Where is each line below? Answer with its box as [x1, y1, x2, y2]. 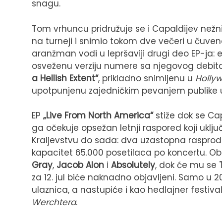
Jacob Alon [56, 159, 104, 171]
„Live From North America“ [43, 110, 153, 122]
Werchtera [32, 196, 76, 209]
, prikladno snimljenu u [98, 72, 195, 84]
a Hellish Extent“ [32, 72, 98, 84]
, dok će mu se [155, 159, 219, 171]
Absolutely [111, 159, 155, 171]
